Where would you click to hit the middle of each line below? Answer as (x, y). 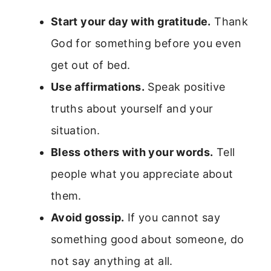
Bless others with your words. (132, 152)
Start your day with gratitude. (131, 22)
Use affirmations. (98, 87)
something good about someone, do (148, 240)
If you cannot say (172, 218)
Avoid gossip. (88, 218)
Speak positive (185, 87)
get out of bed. (91, 65)
